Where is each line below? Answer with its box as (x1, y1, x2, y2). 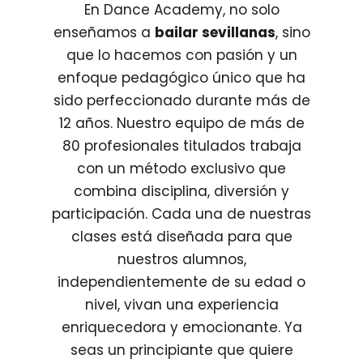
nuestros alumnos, (117, 249, 246, 269)
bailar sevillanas (154, 22, 275, 42)
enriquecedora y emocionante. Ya (61, 317, 302, 337)
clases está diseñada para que (70, 226, 293, 246)
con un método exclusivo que (77, 158, 286, 178)
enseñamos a (53, 22, 155, 42)
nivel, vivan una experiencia (84, 294, 279, 314)
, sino (275, 22, 310, 42)
